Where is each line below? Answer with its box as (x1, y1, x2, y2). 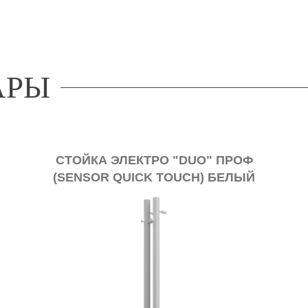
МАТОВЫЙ (93, 187, 159, 201)
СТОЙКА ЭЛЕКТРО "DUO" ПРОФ (27, 153, 225, 167)
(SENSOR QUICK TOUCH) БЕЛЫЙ (25, 170, 228, 184)
